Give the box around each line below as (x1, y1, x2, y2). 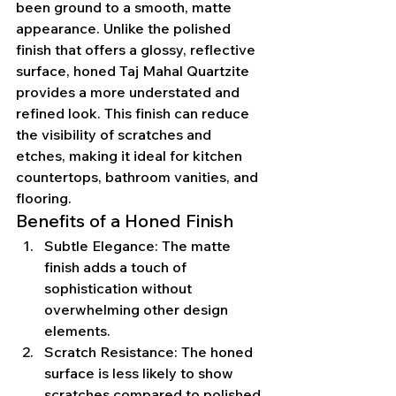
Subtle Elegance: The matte (44, 237, 234, 255)
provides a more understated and (16, 83, 243, 102)
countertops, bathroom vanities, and (16, 168, 262, 187)
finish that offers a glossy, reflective (16, 41, 259, 59)
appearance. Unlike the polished (16, 19, 234, 38)
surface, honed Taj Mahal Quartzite (16, 62, 253, 80)
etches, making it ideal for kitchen (16, 147, 246, 165)
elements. (44, 322, 110, 340)
